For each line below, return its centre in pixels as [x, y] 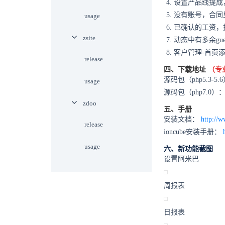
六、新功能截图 [188, 149]
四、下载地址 [186, 70]
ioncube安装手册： [193, 132]
